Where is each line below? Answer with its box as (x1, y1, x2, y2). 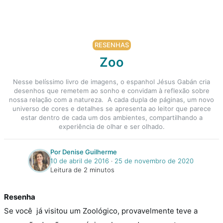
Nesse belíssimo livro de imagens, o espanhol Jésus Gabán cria (13, 77, 210, 86)
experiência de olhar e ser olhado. (58, 122, 165, 130)
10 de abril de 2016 (50, 156, 109, 165)
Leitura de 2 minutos (50, 165, 114, 174)
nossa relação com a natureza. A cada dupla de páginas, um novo (9, 95, 214, 104)
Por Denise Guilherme (50, 147, 117, 156)
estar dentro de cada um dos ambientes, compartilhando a (20, 113, 203, 121)
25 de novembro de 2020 (114, 156, 194, 165)
